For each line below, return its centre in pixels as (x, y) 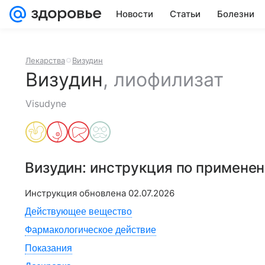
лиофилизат (169, 80)
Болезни (236, 14)
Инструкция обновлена (77, 193)
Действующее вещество (78, 211)
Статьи (185, 14)
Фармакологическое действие (91, 230)
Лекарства (45, 60)
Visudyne (46, 104)
